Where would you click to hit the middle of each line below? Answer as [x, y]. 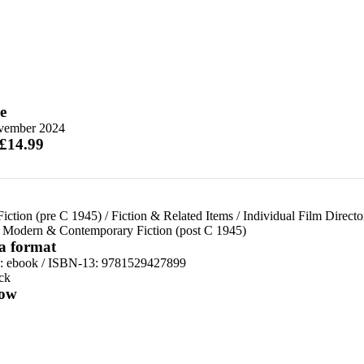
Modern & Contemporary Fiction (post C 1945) [124, 230]
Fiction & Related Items [172, 216]
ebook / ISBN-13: [54, 263]
